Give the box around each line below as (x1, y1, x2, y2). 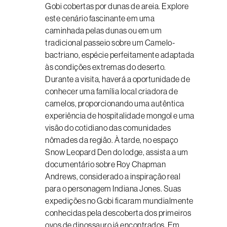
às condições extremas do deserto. (45, 62, 166, 71)
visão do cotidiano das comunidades (45, 123, 171, 132)
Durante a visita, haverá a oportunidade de (45, 74, 190, 84)
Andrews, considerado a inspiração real (45, 172, 180, 181)
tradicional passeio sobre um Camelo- (45, 38, 175, 47)
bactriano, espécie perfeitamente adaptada (45, 50, 195, 59)
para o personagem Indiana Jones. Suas (45, 184, 181, 193)
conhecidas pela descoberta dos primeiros (45, 208, 191, 217)
